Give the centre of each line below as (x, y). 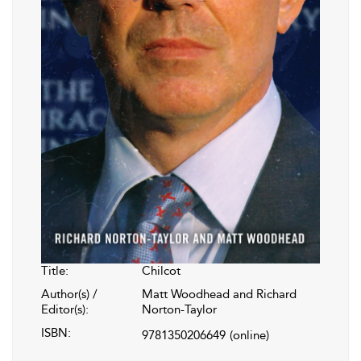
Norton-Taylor (179, 310)
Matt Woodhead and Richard (219, 295)
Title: (55, 271)
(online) (249, 336)
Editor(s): (65, 310)
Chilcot (161, 271)
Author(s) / (69, 295)
